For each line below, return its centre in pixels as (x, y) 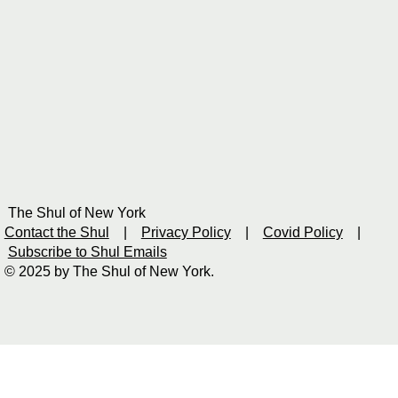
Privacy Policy (186, 233)
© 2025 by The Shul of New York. (109, 272)
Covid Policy (302, 233)
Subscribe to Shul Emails (87, 252)
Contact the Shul (56, 233)
